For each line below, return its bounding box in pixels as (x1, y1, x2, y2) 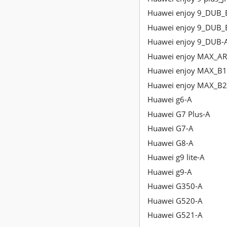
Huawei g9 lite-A (147, 152, 205, 163)
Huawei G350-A (147, 181, 203, 192)
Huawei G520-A (147, 195, 203, 206)
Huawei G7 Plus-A (147, 108, 210, 119)
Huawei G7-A (147, 123, 194, 134)
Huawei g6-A (147, 94, 192, 105)
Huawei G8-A (147, 137, 194, 148)
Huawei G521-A (147, 210, 203, 220)
